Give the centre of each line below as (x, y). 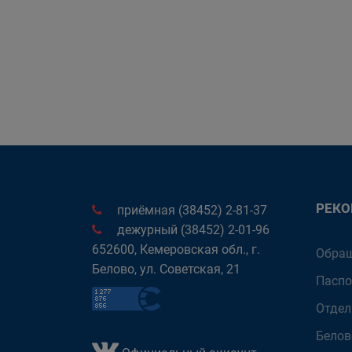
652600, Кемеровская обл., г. (176, 249)
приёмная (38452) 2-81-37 (191, 210)
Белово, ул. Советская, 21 (166, 269)
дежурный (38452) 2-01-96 (192, 230)
